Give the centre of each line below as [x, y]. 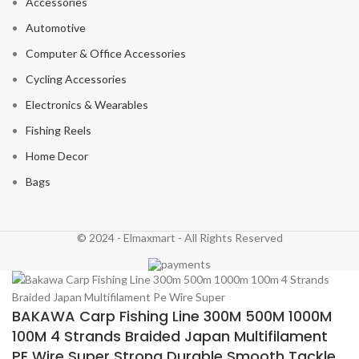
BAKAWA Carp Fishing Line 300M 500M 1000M [172, 316]
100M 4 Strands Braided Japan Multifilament [170, 336]
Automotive [56, 28]
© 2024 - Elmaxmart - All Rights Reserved [179, 238]
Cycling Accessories [76, 79]
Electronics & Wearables [87, 105]
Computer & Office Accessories [106, 54]
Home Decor [57, 156]
